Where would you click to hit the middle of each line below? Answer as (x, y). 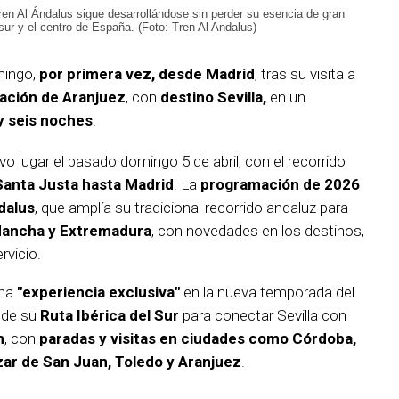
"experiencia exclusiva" (98, 293)
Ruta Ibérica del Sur (110, 316)
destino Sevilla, (213, 98)
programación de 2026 (280, 185)
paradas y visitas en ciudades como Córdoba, (198, 339)
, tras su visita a (305, 74)
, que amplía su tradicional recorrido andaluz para (191, 208)
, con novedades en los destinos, (258, 231)
